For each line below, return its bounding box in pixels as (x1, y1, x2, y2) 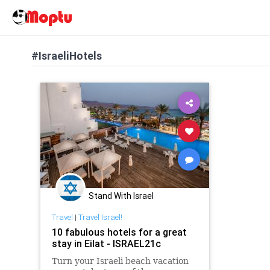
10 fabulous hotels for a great (51, 225, 187, 238)
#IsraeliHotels (31, 49, 102, 63)
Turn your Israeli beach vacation (51, 256, 189, 266)
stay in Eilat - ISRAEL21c (51, 237, 161, 250)
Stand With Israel (89, 190, 154, 201)
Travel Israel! (78, 212, 122, 222)
